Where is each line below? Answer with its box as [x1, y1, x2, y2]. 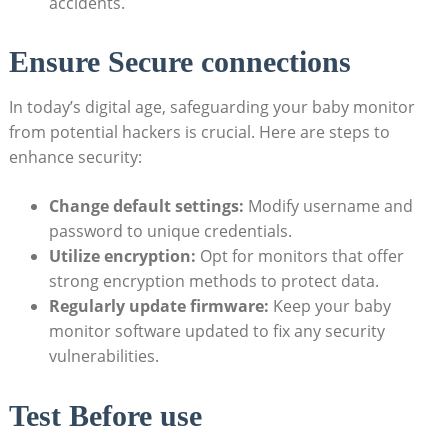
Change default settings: [48, 195, 244, 218]
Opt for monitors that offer [195, 245, 404, 268]
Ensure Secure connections [8, 45, 351, 79]
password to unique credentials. [48, 220, 292, 243]
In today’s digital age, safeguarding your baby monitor [8, 96, 415, 119]
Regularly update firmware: [48, 295, 269, 318]
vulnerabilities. [48, 345, 159, 368]
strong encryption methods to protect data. [48, 270, 379, 293]
